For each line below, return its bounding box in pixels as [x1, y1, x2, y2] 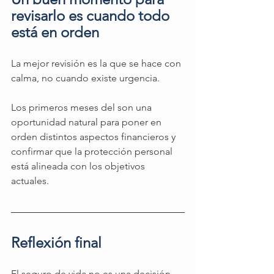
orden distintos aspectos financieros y [11, 131, 178, 143]
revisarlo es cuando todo [11, 7, 173, 25]
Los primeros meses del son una [11, 102, 154, 114]
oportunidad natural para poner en [11, 116, 164, 128]
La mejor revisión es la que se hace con [11, 57, 183, 70]
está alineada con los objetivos [11, 160, 147, 172]
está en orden [11, 23, 103, 42]
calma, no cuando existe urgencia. [11, 72, 160, 84]
